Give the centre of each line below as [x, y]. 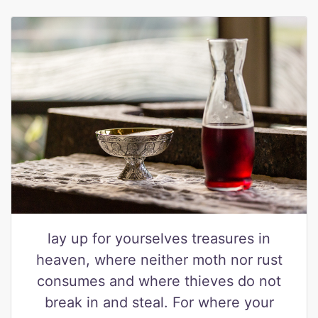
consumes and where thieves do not [159, 281]
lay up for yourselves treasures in [159, 239]
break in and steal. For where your [159, 303]
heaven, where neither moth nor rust [159, 260]
